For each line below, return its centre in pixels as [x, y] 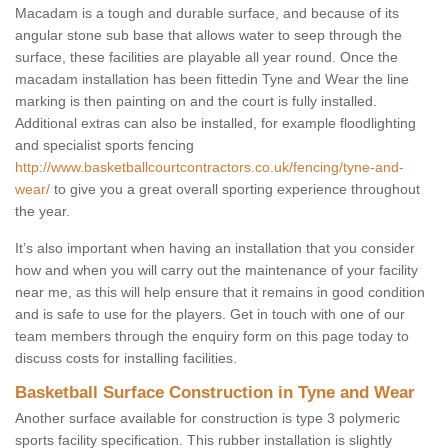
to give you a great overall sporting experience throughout [235, 189]
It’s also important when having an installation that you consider [215, 248]
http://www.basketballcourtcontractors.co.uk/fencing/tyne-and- [209, 167]
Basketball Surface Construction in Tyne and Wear [215, 393]
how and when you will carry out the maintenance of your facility [216, 270]
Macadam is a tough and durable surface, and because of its [207, 13]
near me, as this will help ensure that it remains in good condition [220, 292]
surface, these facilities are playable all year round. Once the [206, 57]
